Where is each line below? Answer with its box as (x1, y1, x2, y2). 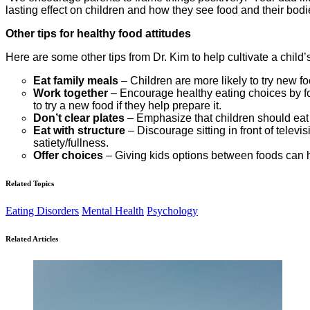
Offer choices (33, 149, 103, 161)
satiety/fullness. (33, 136, 109, 149)
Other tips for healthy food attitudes (6, 27, 191, 39)
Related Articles (6, 234, 58, 243)
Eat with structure (33, 124, 125, 136)
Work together (33, 86, 108, 99)
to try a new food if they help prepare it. (33, 99, 221, 111)
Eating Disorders (6, 204, 79, 217)
